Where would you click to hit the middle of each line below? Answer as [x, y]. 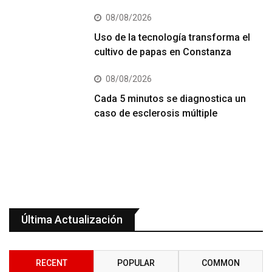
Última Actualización [72, 220]
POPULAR [136, 263]
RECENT [51, 263]
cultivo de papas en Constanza [163, 52]
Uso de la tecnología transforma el [172, 38]
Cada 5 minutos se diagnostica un [170, 99]
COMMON [220, 263]
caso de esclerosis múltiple [156, 114]
